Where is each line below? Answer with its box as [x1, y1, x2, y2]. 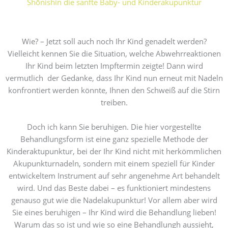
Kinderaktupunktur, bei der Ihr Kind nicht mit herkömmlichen [7, 146, 221, 156]
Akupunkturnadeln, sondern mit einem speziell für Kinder [13, 158, 215, 168]
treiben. [100, 97, 128, 108]
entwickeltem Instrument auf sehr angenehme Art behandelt [8, 170, 220, 181]
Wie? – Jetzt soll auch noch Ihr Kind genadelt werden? [21, 36, 207, 47]
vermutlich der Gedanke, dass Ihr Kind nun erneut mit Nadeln [5, 73, 223, 83]
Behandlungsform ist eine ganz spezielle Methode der [20, 133, 208, 144]
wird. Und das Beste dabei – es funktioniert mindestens [17, 182, 211, 193]
